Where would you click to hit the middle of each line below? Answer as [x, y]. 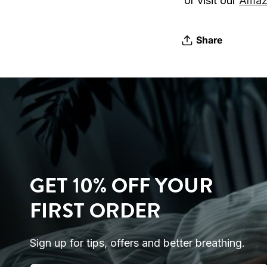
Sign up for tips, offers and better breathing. [137, 243]
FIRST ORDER [95, 211]
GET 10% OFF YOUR [122, 186]
